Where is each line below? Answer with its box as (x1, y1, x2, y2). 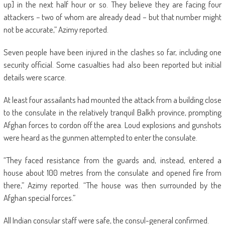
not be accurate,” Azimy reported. (3, 24, 108, 35)
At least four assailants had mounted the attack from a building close (3, 94, 222, 105)
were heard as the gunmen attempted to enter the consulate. (3, 132, 197, 143)
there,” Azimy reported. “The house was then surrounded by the (3, 179, 222, 190)
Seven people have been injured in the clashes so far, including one (3, 46, 222, 57)
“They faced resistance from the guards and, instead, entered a (3, 154, 222, 165)
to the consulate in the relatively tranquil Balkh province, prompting (3, 106, 222, 118)
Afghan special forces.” (3, 192, 75, 203)
